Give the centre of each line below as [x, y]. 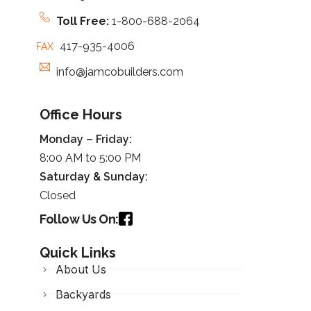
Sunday [124, 176]
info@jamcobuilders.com [119, 72]
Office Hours [81, 114]
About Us [81, 269]
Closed [58, 195]
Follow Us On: [79, 219]
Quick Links [78, 252]
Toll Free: [84, 21]
